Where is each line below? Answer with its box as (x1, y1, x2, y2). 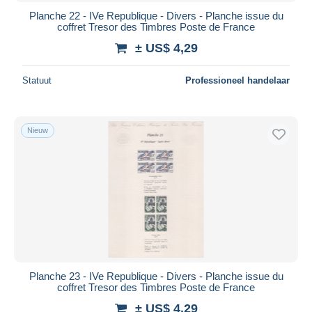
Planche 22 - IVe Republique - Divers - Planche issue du (29, 9, 283, 22)
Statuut (22, 75, 52, 86)
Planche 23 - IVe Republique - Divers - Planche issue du (29, 270, 283, 282)
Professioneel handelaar (185, 75, 290, 86)
